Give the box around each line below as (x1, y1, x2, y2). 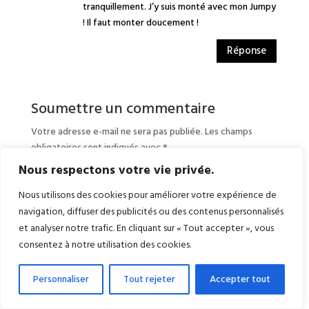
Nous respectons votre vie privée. (19, 161, 214, 179)
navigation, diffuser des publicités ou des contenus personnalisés (19, 205, 283, 219)
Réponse (227, 43, 267, 59)
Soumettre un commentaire (30, 97, 215, 121)
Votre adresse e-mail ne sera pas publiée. (30, 124, 203, 139)
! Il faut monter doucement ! (82, 15, 199, 30)
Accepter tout (210, 272, 270, 286)
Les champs (204, 124, 252, 139)
